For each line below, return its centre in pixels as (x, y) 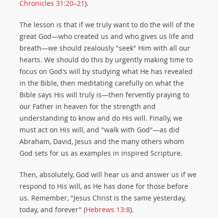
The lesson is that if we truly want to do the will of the (107, 25)
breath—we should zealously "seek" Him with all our (105, 48)
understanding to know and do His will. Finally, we (101, 118)
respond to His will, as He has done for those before (104, 186)
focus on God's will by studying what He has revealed (106, 71)
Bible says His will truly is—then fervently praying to (104, 95)
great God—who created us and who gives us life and (107, 36)
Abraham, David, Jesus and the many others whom (102, 141)
